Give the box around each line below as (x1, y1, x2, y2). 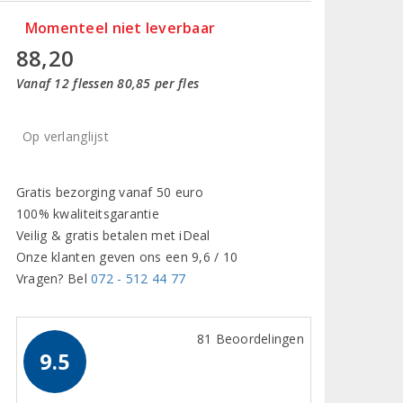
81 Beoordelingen (196, 329, 304, 347)
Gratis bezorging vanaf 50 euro (15, 183, 203, 201)
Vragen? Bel (15, 269, 92, 287)
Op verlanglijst (22, 127, 109, 145)
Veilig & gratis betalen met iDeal (15, 226, 210, 244)
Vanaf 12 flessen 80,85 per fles (15, 74, 200, 92)
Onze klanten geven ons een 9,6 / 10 (15, 247, 238, 265)
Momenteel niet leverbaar (24, 17, 216, 38)
